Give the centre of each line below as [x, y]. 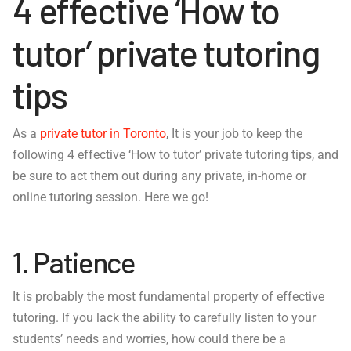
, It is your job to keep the [234, 134]
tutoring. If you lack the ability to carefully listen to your [164, 318]
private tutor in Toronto [103, 134]
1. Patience [74, 261]
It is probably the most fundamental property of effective [168, 297]
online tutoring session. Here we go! [110, 197]
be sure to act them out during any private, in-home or [159, 176]
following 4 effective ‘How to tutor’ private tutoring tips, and [175, 155]
